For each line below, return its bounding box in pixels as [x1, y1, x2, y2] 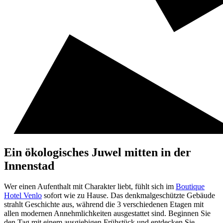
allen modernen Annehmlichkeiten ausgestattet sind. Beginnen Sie [4, 209, 211, 218]
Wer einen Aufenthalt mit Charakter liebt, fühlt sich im [4, 182, 176, 191]
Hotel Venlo [4, 191, 42, 200]
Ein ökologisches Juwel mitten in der [4, 145, 191, 159]
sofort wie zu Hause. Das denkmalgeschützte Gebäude [42, 191, 215, 200]
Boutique [176, 182, 205, 191]
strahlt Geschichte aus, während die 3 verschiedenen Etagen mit [4, 200, 204, 209]
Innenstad [4, 159, 54, 172]
